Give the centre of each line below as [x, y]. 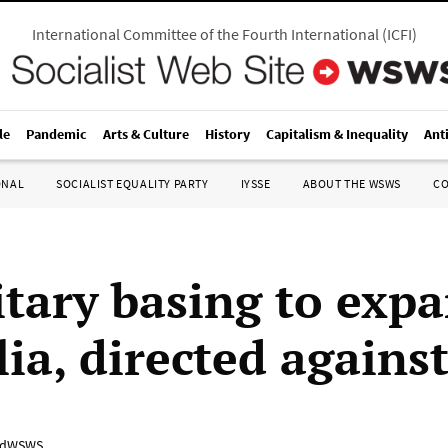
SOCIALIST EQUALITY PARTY [132, 183]
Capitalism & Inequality [337, 134]
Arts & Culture [146, 134]
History [227, 134]
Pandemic [56, 134]
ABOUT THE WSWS [351, 183]
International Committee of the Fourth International [205, 34]
